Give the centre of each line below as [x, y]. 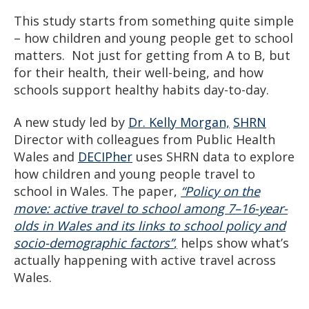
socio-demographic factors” [94, 243]
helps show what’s [233, 243]
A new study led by [71, 122]
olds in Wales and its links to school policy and [150, 226]
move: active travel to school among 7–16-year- [151, 209]
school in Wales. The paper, [97, 191]
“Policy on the [220, 191]
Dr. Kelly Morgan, [179, 122]
